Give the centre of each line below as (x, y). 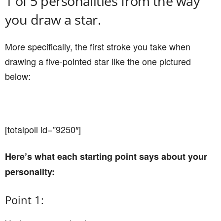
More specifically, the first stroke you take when (98, 46)
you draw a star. (53, 19)
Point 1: (24, 200)
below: (18, 76)
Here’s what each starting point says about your (106, 156)
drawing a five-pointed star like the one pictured (98, 61)
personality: (30, 172)
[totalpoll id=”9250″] (43, 129)
